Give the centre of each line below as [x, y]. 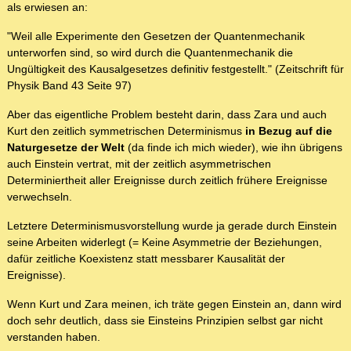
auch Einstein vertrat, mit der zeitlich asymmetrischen [139, 164]
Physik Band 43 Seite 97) [69, 86]
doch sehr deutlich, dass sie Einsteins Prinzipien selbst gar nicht [165, 321]
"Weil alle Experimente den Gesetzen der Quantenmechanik [156, 36]
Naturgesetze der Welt [66, 148]
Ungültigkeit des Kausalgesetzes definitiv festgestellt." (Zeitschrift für [175, 69]
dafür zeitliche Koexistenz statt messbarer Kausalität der [146, 259]
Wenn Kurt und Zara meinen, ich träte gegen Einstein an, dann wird [174, 304]
